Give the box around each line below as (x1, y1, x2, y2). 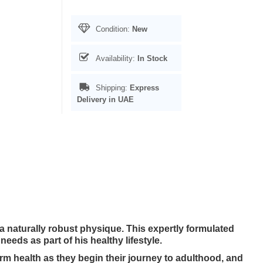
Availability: (93, 54, 137, 63)
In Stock (137, 54, 167, 63)
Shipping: (93, 83, 130, 92)
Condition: (93, 25, 132, 33)
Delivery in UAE (76, 95, 134, 104)
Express (129, 83, 159, 92)
